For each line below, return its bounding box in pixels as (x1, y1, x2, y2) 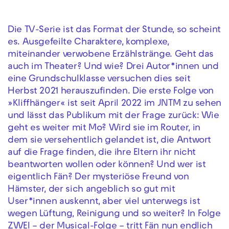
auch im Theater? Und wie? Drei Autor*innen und (8, 63, 219, 72)
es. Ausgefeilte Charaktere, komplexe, (8, 38, 169, 48)
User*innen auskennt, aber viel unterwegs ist (8, 198, 200, 207)
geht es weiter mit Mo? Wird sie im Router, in (8, 124, 200, 133)
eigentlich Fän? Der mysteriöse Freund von (8, 173, 189, 182)
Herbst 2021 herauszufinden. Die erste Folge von (8, 87, 214, 97)
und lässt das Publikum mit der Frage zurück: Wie (8, 112, 219, 121)
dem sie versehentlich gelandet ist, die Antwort (8, 136, 212, 146)
